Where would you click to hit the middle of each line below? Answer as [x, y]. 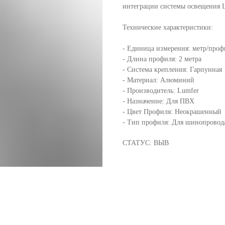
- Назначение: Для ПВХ [158, 101]
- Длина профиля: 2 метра [162, 59]
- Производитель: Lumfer [161, 90]
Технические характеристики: [168, 27]
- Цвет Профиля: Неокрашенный [172, 111]
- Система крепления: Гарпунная [172, 69]
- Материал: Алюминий [158, 80]
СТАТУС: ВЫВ [146, 143]
